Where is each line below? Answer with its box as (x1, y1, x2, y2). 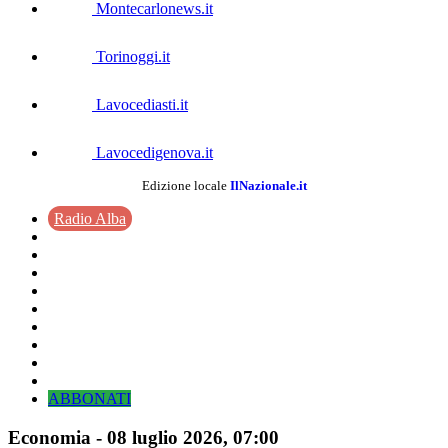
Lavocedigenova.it (92, 144, 213, 161)
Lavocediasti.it (92, 96, 188, 113)
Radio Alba (54, 210, 126, 227)
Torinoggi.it (92, 48, 170, 65)
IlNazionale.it (229, 178, 307, 193)
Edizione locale (141, 178, 230, 193)
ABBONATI (48, 390, 131, 407)
